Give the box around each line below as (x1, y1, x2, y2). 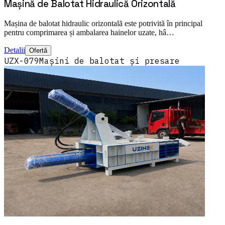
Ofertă (29, 46, 47, 54)
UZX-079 (4, 55, 39, 66)
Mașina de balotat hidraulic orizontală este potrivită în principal (4, 19, 202, 28)
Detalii (4, 45, 25, 54)
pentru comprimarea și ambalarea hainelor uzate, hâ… (4, 28, 174, 37)
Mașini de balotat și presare (39, 55, 180, 66)
